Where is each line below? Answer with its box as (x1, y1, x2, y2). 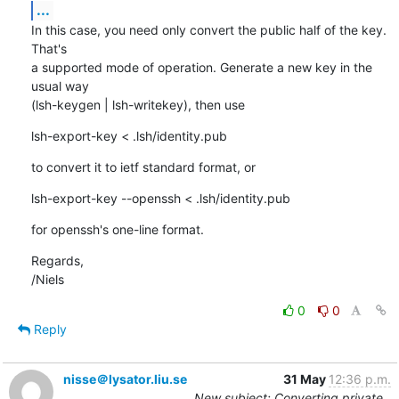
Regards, (30, 252, 84, 268)
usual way (30, 77, 89, 94)
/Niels (30, 271, 64, 287)
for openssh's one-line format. (30, 221, 204, 237)
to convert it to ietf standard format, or (30, 159, 256, 175)
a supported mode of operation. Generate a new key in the (30, 59, 372, 75)
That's (30, 40, 67, 56)
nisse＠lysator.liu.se (62, 370, 187, 387)
